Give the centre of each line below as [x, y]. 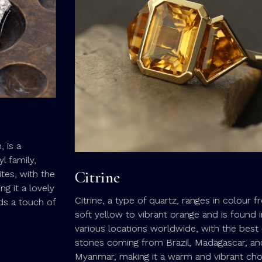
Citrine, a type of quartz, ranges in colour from [123, 200]
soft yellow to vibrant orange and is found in [118, 214]
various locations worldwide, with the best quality [130, 228]
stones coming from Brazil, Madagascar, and [118, 242]
